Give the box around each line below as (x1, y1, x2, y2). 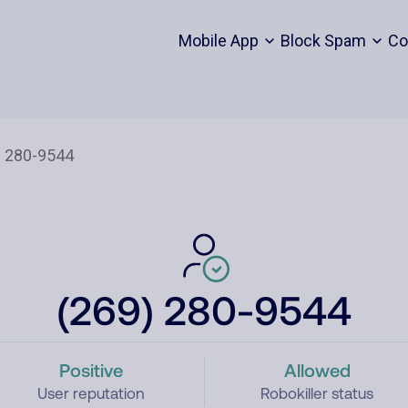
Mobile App (178, 31, 259, 50)
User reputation (36, 384, 145, 403)
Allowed (283, 359, 351, 381)
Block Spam (280, 31, 366, 50)
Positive (58, 359, 123, 381)
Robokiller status (260, 384, 374, 403)
